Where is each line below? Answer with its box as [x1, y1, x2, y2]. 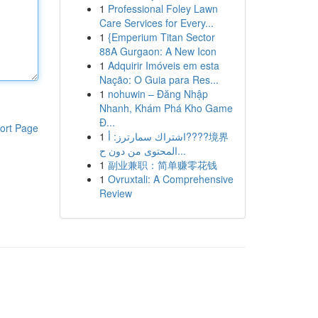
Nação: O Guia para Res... [99, 72, 219, 87]
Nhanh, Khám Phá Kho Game [99, 101, 233, 115]
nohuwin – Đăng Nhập [107, 87, 208, 101]
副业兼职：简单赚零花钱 [107, 158, 217, 172]
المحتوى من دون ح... [177, 143, 186, 158]
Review [99, 186, 132, 200]
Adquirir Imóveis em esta [107, 58, 219, 72]
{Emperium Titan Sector [107, 30, 215, 44]
